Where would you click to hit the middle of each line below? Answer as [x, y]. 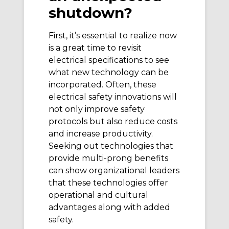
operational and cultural [98, 195]
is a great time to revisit [95, 48]
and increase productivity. [101, 133]
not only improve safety [97, 109]
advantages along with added [109, 207]
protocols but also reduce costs [113, 121]
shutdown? [90, 13]
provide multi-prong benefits [108, 158]
